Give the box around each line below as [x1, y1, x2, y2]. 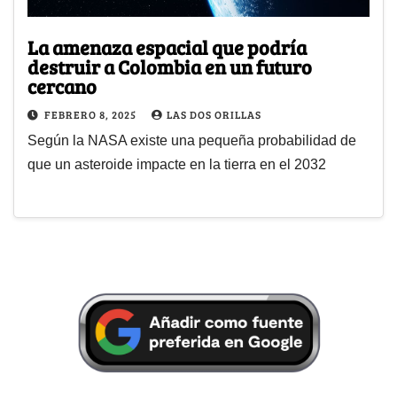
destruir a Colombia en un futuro [27, 53, 312, 81]
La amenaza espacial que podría [27, 34, 307, 61]
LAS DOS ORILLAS [167, 107, 261, 122]
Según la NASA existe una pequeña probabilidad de [27, 133, 356, 149]
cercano [27, 73, 97, 100]
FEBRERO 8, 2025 [44, 107, 139, 122]
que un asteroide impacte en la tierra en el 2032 [27, 157, 326, 173]
